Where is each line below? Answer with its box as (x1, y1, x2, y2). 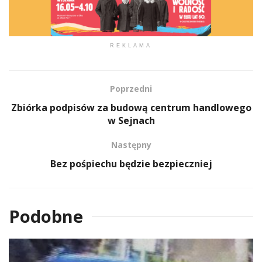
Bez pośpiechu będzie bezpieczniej (50, 157, 212, 170)
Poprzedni (110, 82, 152, 94)
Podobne (9, 204, 83, 227)
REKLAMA (110, 42, 152, 49)
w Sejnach (107, 113, 155, 127)
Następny (111, 139, 151, 150)
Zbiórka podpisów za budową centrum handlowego (11, 101, 251, 114)
